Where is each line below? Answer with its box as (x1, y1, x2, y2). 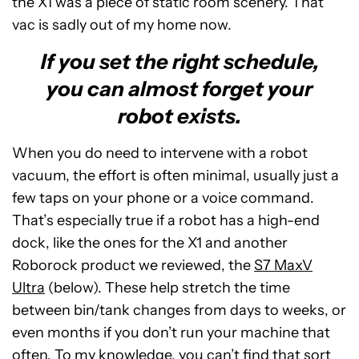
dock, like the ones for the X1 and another (12, 234, 288, 252)
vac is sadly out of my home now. (12, 16, 232, 34)
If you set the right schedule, (40, 49, 319, 75)
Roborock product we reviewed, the (12, 256, 254, 274)
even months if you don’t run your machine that (12, 324, 330, 341)
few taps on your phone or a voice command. (12, 189, 314, 207)
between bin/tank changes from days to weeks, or (12, 301, 346, 319)
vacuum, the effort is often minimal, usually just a (12, 167, 339, 184)
